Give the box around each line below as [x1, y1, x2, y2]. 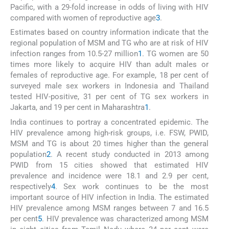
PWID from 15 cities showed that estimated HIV [10, 160, 209, 170]
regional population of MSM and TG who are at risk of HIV [10, 38, 209, 48]
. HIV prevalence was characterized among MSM [42, 214, 209, 223]
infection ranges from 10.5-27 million [10, 49, 139, 59]
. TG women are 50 [142, 49, 209, 59]
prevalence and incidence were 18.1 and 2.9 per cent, [10, 171, 209, 180]
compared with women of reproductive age [10, 13, 156, 23]
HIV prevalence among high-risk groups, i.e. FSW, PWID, [10, 128, 209, 138]
